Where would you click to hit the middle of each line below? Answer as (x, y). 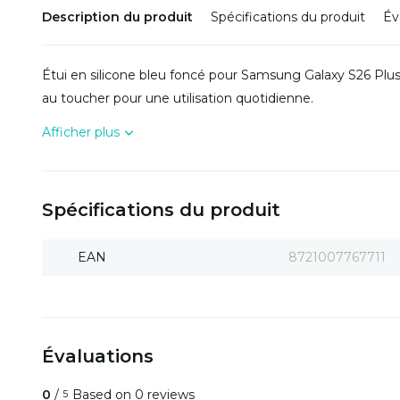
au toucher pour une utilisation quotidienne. (178, 98)
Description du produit (117, 17)
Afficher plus (81, 132)
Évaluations (98, 356)
